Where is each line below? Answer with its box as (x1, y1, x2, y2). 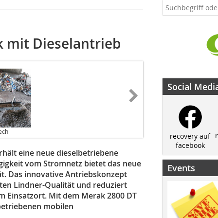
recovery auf (170, 131, 211, 141)
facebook (175, 140, 205, 150)
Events (167, 162, 195, 174)
